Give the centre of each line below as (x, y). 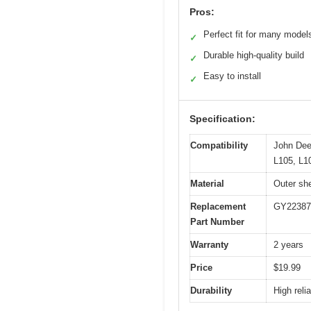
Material (207, 183)
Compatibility (219, 145)
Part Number (217, 221)
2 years (288, 244)
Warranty (209, 244)
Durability (211, 290)
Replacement (218, 206)
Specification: (222, 118)
